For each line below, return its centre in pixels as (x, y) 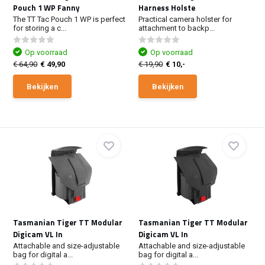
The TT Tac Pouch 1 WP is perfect (70, 19)
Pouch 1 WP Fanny (47, 8)
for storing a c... (40, 28)
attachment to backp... (177, 28)
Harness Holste (167, 8)
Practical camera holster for (185, 19)
